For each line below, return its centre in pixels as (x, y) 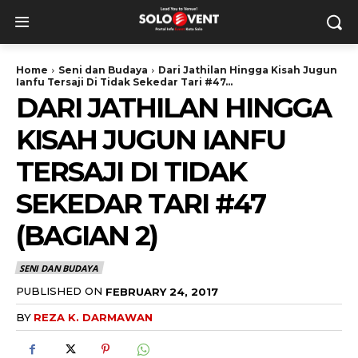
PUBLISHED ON (59, 290)
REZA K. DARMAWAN (93, 318)
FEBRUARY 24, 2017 (162, 291)
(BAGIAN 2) (87, 236)
